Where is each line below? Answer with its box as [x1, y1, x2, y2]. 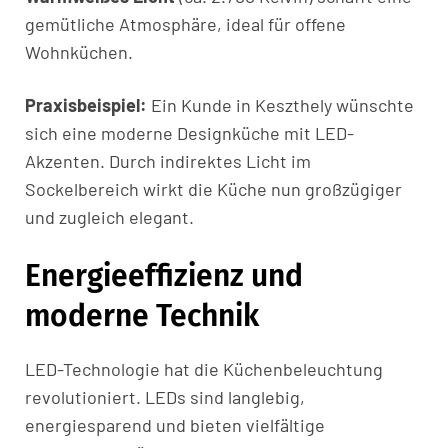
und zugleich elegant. [25, 206, 194, 229]
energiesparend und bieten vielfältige [25, 414, 325, 437]
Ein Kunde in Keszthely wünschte [147, 94, 414, 117]
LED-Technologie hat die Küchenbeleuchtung [25, 358, 383, 381]
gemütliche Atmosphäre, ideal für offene [25, 13, 346, 36]
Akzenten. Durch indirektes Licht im [25, 150, 311, 173]
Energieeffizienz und [25, 258, 303, 295]
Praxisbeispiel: [25, 94, 147, 117]
